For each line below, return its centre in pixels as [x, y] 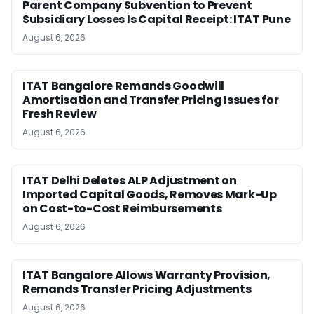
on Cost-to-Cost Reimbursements [122, 208]
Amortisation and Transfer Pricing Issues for [151, 100]
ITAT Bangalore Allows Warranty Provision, [147, 275]
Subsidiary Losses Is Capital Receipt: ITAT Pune [157, 19]
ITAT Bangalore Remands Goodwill [124, 86]
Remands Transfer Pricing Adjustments [137, 289]
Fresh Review [60, 114]
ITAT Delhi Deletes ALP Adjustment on [130, 180]
